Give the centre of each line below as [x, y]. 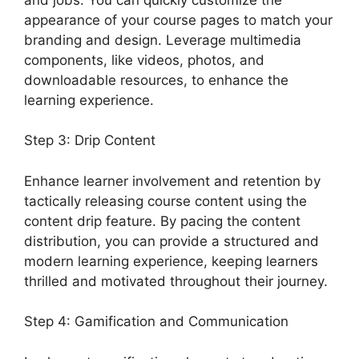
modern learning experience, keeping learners [171, 261]
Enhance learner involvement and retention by [172, 181]
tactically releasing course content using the [165, 201]
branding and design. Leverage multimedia [163, 40]
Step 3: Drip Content [90, 141]
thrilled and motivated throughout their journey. [176, 281]
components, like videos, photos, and [144, 60]
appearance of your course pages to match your [178, 20]
